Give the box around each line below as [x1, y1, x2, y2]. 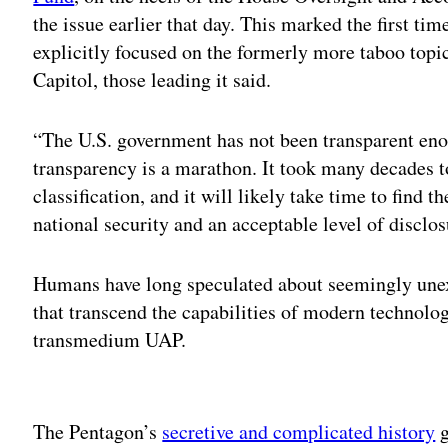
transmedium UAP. [33, 325, 187, 353]
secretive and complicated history [162, 417, 436, 445]
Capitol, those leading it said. [33, 65, 272, 93]
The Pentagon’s [33, 417, 163, 445]
